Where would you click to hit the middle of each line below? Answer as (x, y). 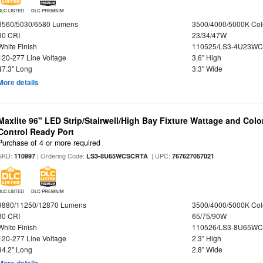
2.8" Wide (207, 249)
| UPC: (160, 156)
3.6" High (206, 57)
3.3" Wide (207, 68)
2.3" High (206, 238)
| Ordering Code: (61, 156)
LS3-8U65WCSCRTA (117, 156)
